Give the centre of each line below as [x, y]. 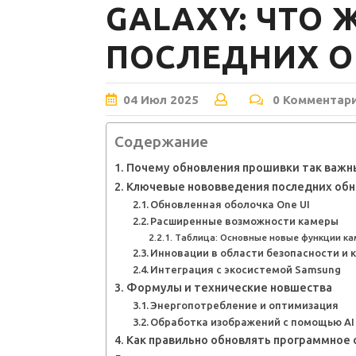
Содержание [161, 141]
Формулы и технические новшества [229, 287]
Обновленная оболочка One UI [230, 204]
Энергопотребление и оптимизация [245, 305]
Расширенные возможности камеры [245, 221]
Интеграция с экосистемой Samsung [246, 269]
